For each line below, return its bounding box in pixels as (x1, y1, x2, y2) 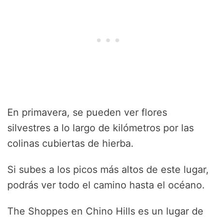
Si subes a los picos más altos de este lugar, (7, 164, 209, 176)
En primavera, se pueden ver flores (7, 107, 167, 119)
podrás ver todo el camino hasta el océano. (7, 179, 205, 191)
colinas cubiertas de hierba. (7, 138, 134, 150)
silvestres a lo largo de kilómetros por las (7, 122, 194, 134)
